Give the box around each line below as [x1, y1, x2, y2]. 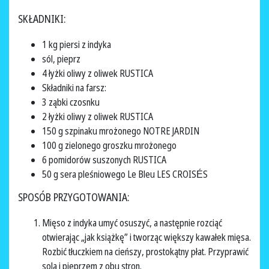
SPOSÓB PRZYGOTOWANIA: [18, 189, 130, 205]
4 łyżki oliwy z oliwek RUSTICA [42, 66, 153, 80]
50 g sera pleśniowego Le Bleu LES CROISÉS [42, 167, 208, 181]
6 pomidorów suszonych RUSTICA [42, 153, 166, 167]
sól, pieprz [42, 52, 80, 66]
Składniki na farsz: [42, 80, 106, 95]
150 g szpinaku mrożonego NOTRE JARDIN [42, 124, 199, 138]
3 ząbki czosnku [42, 95, 100, 109]
